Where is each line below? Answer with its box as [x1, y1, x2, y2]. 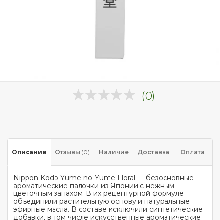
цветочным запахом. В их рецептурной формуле [13, 189, 184, 198]
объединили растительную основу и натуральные [13, 197, 190, 206]
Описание [12, 148, 47, 156]
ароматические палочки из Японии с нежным [13, 181, 174, 190]
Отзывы [55, 148, 82, 156]
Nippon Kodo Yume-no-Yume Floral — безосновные [13, 173, 193, 182]
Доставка [137, 148, 169, 156]
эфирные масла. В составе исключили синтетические [13, 205, 203, 214]
